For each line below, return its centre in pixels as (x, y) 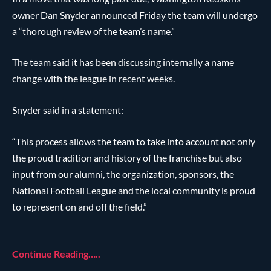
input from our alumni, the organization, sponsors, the (123, 174)
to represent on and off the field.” (80, 206)
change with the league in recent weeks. (93, 79)
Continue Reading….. (56, 254)
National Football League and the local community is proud (134, 190)
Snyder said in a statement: (68, 110)
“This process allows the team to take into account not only (134, 141)
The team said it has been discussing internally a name (123, 62)
